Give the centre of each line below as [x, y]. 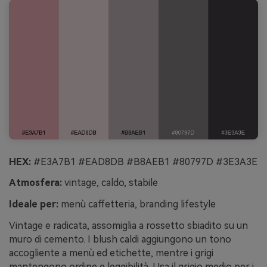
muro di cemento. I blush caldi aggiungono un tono [120, 239]
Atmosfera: [35, 183]
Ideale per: [34, 204]
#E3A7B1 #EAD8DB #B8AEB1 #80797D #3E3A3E [144, 162]
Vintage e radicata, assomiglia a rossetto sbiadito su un [128, 225]
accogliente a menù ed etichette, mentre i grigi [111, 253]
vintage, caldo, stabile [110, 183]
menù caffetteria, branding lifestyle [137, 204]
